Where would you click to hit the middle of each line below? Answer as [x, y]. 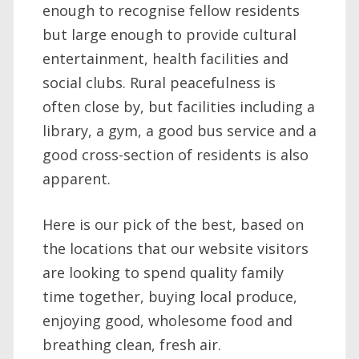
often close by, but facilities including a [179, 107]
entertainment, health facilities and [165, 59]
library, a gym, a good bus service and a [179, 131]
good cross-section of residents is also [175, 155]
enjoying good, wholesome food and [167, 321]
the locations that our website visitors [175, 249]
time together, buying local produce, [170, 297]
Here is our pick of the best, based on [173, 225]
